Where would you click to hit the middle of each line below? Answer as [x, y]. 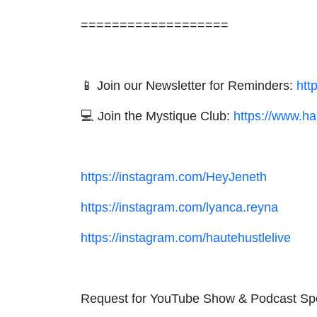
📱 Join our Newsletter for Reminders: [189, 85]
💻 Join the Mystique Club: [157, 116]
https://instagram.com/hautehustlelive [186, 237]
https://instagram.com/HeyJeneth [174, 177]
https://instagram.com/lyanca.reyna [179, 207]
